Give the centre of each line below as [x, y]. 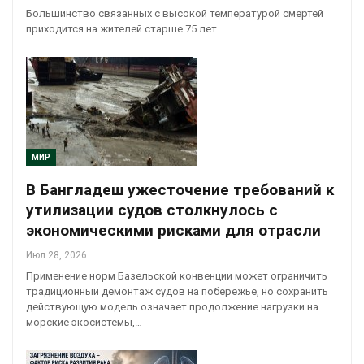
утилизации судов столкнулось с [152, 210]
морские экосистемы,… [84, 323]
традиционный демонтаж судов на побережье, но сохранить [177, 292]
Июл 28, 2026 [56, 256]
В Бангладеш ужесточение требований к [180, 190]
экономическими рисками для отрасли [173, 231]
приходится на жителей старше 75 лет [121, 28]
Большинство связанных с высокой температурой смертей [175, 13]
